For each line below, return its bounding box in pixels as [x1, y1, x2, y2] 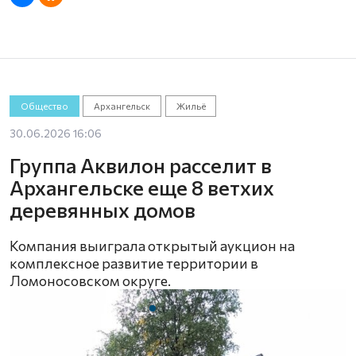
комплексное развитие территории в [10, 254, 258, 273]
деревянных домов [10, 197, 195, 222]
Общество [20, 100, 68, 111]
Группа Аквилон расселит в [10, 153, 272, 178]
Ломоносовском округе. [10, 272, 171, 290]
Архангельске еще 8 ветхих [10, 175, 274, 200]
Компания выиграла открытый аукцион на [10, 237, 295, 255]
